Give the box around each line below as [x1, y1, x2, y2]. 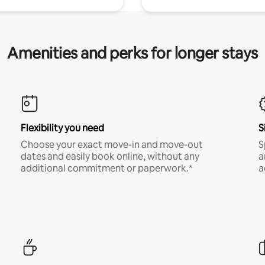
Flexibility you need [20, 122, 104, 134]
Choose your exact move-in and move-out [20, 138, 203, 151]
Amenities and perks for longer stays [7, 43, 258, 63]
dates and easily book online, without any [20, 150, 199, 163]
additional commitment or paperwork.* [20, 162, 192, 174]
